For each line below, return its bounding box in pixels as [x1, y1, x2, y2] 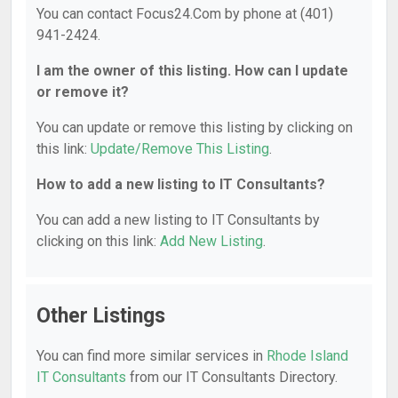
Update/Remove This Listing [91, 140, 269, 157]
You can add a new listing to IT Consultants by [36, 211, 320, 228]
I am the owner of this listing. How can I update [36, 62, 348, 79]
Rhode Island [267, 347, 348, 364]
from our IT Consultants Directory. [126, 369, 338, 386]
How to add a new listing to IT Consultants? [36, 176, 325, 193]
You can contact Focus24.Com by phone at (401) [36, 5, 333, 22]
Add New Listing [160, 233, 263, 250]
